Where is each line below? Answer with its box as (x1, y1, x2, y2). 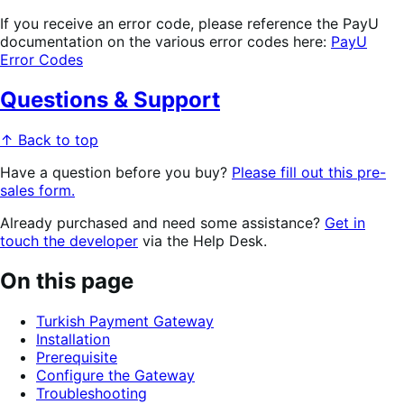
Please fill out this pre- (232, 162, 386, 181)
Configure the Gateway (36, 365, 195, 384)
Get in (325, 213, 365, 232)
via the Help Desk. (138, 231, 267, 250)
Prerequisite (36, 347, 117, 366)
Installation (36, 329, 110, 348)
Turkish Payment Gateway (36, 311, 214, 330)
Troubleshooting (36, 383, 147, 402)
